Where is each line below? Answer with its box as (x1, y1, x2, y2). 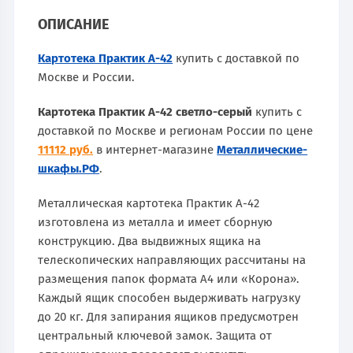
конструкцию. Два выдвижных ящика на (38, 233, 262, 248)
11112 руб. (38, 142, 94, 157)
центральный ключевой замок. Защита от (38, 328, 273, 343)
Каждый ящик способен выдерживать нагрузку (38, 290, 301, 305)
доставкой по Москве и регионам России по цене (38, 123, 314, 138)
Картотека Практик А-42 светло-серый (38, 104, 253, 119)
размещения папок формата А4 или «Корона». (38, 271, 300, 286)
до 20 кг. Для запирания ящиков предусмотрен (38, 309, 299, 324)
